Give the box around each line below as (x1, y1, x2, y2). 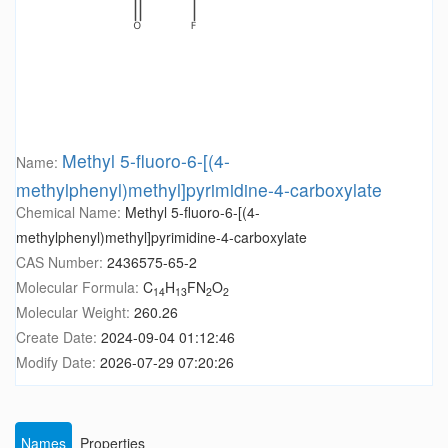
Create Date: (16, 327, 101, 348)
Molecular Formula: (16, 277, 143, 298)
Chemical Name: (16, 202, 125, 223)
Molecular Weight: (16, 302, 134, 323)
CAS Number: (16, 252, 107, 273)
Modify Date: (16, 352, 100, 373)
